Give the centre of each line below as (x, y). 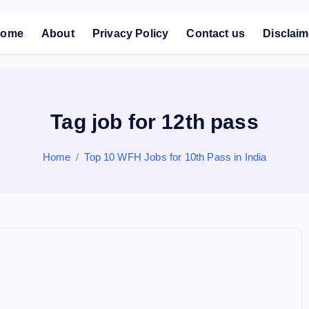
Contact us (216, 33)
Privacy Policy (130, 33)
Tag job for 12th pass (154, 122)
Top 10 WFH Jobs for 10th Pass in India (176, 157)
